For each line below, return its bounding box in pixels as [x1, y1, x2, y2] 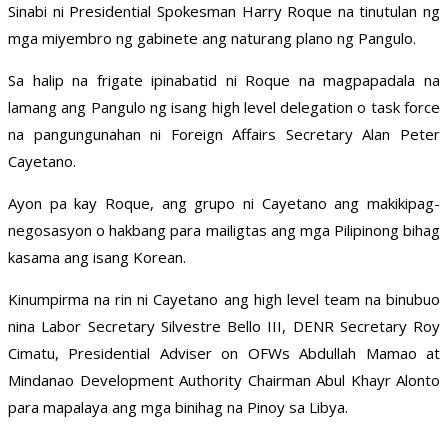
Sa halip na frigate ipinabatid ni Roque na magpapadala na [8, 70, 440, 91]
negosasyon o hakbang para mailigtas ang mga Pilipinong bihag [8, 220, 440, 241]
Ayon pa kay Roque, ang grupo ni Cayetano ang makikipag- [8, 193, 440, 214]
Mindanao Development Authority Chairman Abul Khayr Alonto [8, 370, 440, 391]
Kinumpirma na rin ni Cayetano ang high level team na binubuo [8, 289, 440, 310]
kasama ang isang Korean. [8, 247, 186, 268]
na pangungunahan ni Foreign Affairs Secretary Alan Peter [8, 124, 440, 145]
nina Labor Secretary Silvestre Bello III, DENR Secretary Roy [8, 316, 440, 337]
